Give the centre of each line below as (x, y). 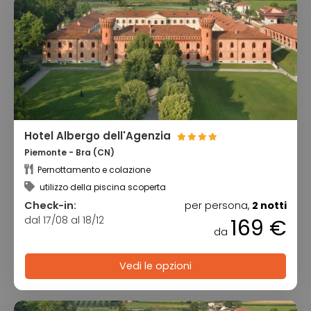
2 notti (269, 205)
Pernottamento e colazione (93, 169)
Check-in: (50, 205)
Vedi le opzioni (155, 266)
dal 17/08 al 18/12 (64, 220)
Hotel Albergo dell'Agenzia (99, 136)
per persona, (218, 205)
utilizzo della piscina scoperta (102, 187)
